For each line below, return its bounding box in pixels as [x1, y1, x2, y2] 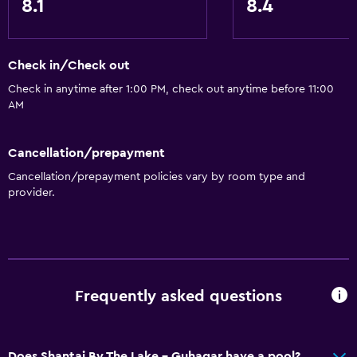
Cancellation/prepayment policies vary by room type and [8, 171, 305, 182]
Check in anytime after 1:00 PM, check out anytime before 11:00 [8, 84, 334, 96]
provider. [8, 186, 55, 198]
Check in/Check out [8, 59, 130, 73]
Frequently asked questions [75, 288, 282, 305]
